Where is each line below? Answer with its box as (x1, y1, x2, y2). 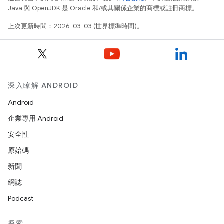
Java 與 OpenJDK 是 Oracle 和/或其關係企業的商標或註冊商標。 (8, 4, 198, 12)
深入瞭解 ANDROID (8, 81, 78, 90)
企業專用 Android (8, 114, 63, 123)
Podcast (8, 194, 33, 203)
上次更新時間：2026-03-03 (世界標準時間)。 (8, 22, 143, 30)
